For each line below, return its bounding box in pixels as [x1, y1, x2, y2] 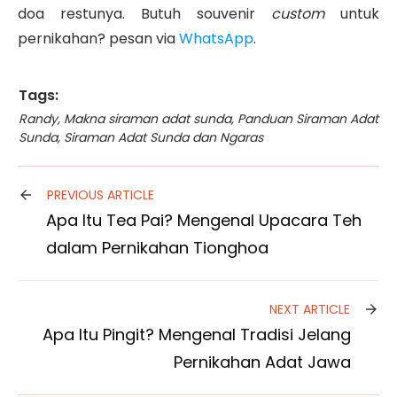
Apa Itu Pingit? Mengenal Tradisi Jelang [43, 323, 351, 346]
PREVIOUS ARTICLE [47, 185, 154, 204]
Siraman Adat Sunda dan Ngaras [64, 128, 263, 146]
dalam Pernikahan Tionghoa [46, 236, 269, 259]
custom [271, 3, 324, 24]
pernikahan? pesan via [18, 27, 179, 49]
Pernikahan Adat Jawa [174, 350, 351, 373]
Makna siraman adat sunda [64, 109, 231, 128]
